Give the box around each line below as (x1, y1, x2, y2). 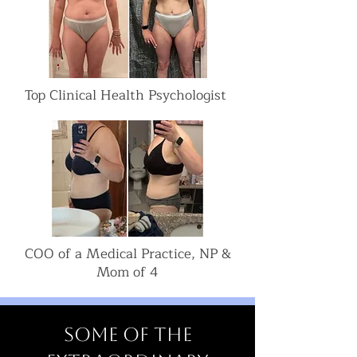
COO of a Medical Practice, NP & (24, 241, 231, 265)
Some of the (63, 323, 192, 346)
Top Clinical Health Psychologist (25, 83, 230, 107)
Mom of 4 (96, 260, 159, 284)
